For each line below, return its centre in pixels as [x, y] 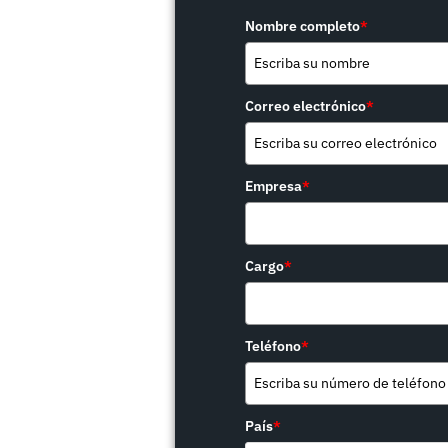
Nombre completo [303, 25]
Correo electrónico [306, 105]
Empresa [274, 185]
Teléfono [273, 345]
